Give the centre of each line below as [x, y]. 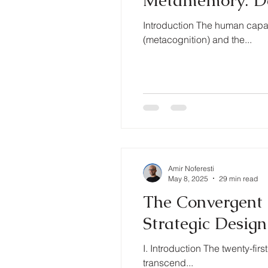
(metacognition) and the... [197, 39]
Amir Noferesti [191, 168]
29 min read [238, 178]
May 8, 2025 [188, 178]
